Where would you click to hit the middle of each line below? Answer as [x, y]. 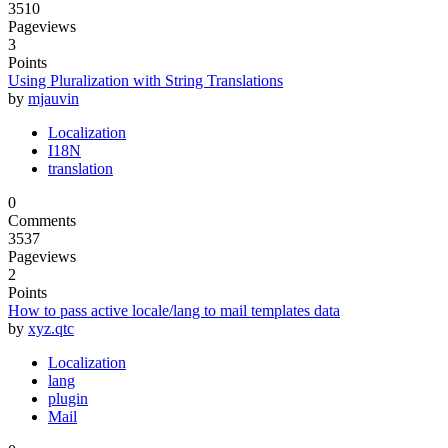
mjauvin [53, 98]
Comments [42, 220]
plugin [68, 398]
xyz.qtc [51, 328]
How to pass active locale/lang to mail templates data [174, 310]
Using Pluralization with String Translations [145, 80]
